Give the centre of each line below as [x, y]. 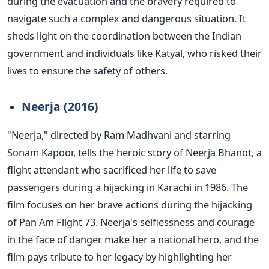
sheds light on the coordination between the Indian [124, 36]
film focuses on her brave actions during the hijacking [130, 205]
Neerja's [119, 222]
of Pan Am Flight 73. [54, 222]
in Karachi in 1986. [188, 187]
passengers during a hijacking [76, 187]
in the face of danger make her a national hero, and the [133, 240]
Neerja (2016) [60, 107]
